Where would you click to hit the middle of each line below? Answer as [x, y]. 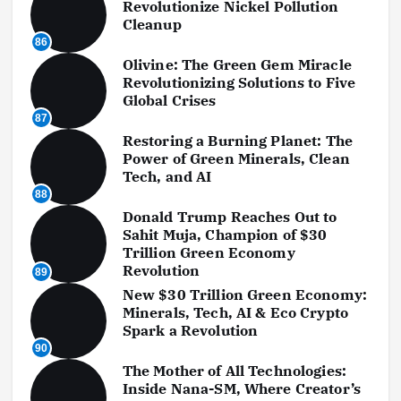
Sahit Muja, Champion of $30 [225, 235]
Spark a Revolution [190, 331]
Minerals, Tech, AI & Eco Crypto [235, 313]
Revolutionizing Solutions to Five [239, 83]
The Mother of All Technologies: [235, 371]
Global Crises [169, 101]
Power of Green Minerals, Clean [236, 159]
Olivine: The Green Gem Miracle [237, 65]
